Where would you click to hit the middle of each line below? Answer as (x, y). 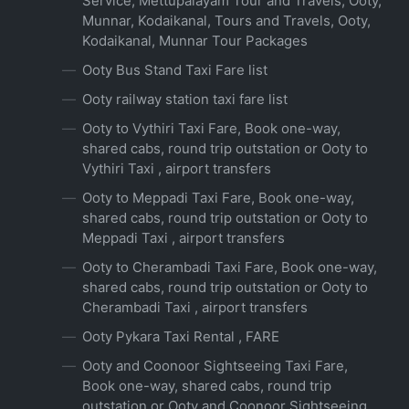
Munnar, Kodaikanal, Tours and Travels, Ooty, (226, 21)
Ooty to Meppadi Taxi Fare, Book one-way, (218, 198)
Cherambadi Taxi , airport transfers (195, 308)
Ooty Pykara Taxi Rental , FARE (181, 337)
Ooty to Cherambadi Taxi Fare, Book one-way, (230, 267)
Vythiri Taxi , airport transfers (177, 169)
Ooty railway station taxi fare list (185, 100)
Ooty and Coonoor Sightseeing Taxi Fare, (215, 366)
